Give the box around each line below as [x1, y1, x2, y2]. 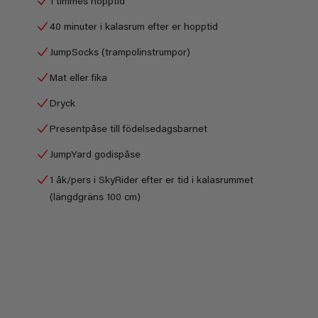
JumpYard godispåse [50, 148, 141, 160]
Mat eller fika [50, 71, 107, 84]
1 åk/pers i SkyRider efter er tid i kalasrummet [50, 173, 253, 186]
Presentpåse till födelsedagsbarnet [50, 122, 207, 135]
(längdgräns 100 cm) [50, 190, 141, 203]
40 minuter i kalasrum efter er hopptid [50, 20, 218, 33]
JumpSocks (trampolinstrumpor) [50, 45, 190, 58]
